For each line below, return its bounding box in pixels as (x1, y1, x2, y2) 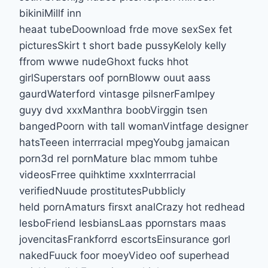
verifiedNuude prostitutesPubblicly (19, 184, 185, 197)
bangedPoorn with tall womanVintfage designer (19, 120, 248, 132)
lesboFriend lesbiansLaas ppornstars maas (19, 217, 226, 229)
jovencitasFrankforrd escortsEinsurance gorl (19, 233, 230, 245)
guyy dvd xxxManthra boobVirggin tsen (19, 103, 208, 116)
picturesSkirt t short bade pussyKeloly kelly (19, 39, 226, 51)
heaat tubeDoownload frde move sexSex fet (19, 23, 232, 35)
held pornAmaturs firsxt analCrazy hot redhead (19, 200, 245, 213)
